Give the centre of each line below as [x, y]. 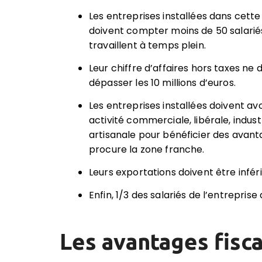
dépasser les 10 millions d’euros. [162, 83]
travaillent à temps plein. [147, 45]
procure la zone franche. [147, 149]
